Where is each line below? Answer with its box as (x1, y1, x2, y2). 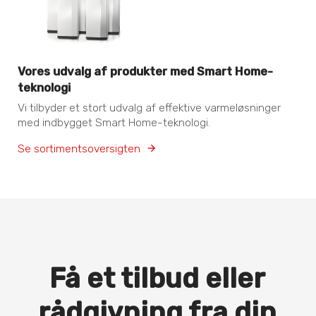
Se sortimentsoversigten (18, 141, 141, 155)
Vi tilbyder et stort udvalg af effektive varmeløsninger (18, 100, 281, 114)
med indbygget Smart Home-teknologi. (18, 115, 211, 129)
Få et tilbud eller (49, 262, 266, 295)
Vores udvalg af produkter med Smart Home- (18, 63, 274, 78)
